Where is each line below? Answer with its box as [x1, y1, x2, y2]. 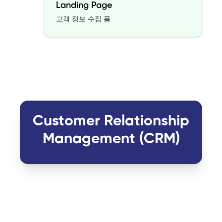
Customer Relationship [33, 113, 189, 129]
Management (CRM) [42, 131, 180, 147]
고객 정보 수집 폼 [56, 15, 111, 23]
